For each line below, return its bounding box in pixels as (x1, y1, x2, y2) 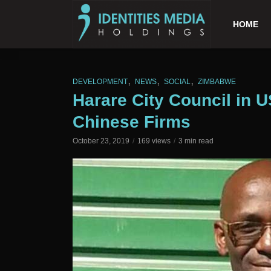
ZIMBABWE (198, 77, 236, 86)
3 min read (178, 137, 214, 145)
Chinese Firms (73, 113, 191, 131)
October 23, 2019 (73, 137, 129, 145)
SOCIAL (164, 77, 191, 86)
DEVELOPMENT (73, 77, 128, 86)
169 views (137, 137, 171, 145)
